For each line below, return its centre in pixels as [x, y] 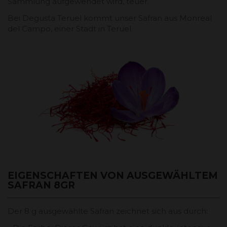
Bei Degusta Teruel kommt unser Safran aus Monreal [110, 18]
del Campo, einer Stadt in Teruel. [70, 28]
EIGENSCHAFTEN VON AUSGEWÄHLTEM [113, 175]
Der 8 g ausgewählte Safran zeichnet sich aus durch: [108, 211]
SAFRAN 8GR [41, 185]
